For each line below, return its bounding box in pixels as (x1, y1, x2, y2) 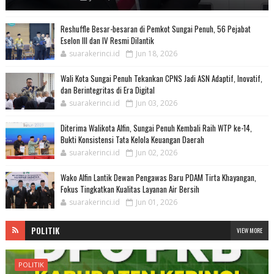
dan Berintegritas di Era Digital (60, 84, 155, 97)
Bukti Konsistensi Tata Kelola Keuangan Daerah (60, 133, 204, 146)
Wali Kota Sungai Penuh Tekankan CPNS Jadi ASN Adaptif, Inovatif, (60, 72, 262, 85)
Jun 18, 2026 (135, 48, 177, 59)
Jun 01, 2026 (135, 197, 177, 208)
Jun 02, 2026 (135, 147, 177, 158)
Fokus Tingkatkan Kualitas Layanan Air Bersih (60, 183, 199, 196)
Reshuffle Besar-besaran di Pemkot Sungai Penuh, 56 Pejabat (60, 23, 251, 35)
